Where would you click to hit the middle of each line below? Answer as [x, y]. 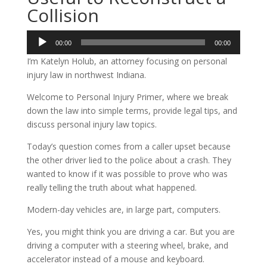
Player [38, 50]
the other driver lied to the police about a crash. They [129, 160]
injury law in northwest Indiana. [86, 75]
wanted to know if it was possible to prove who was [127, 174]
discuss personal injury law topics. [91, 124]
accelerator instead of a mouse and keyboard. [115, 259]
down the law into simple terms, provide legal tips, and [132, 111]
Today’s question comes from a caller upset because [128, 146]
